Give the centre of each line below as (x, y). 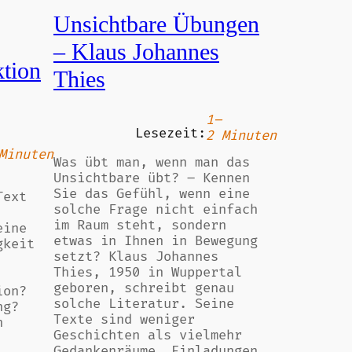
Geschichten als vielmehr (148, 335)
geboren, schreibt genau (144, 288)
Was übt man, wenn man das (152, 163)
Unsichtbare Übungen (156, 24)
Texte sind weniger (124, 320)
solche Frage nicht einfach (156, 210)
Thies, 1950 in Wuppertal (148, 273)
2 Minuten (241, 136)
